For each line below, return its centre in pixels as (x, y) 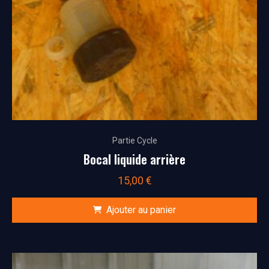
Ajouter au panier (141, 210)
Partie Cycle (134, 141)
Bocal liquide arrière (134, 159)
